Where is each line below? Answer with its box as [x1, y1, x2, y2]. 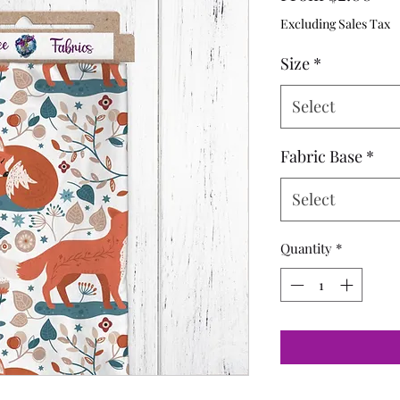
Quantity [280, 238, 332, 257]
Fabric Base [280, 145, 362, 167]
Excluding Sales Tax [280, 14, 390, 32]
